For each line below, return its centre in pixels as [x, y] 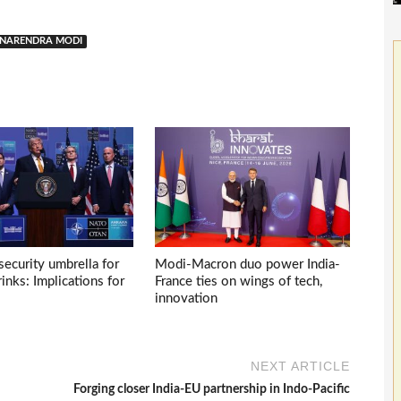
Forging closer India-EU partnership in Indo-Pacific [212, 390]
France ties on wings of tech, [239, 282]
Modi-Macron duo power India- [248, 265]
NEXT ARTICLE [301, 367]
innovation [187, 299]
